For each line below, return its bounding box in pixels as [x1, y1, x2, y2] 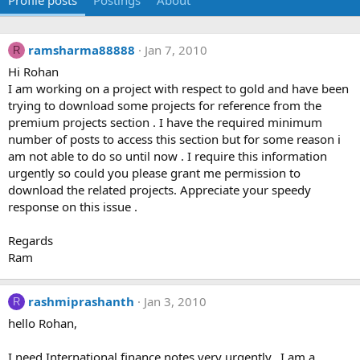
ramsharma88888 [28, 42, 135, 58]
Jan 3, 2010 [144, 293, 207, 309]
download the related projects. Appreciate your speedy [8, 182, 311, 198]
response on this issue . [8, 198, 137, 215]
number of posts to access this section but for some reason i [8, 131, 341, 147]
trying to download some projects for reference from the [8, 97, 321, 113]
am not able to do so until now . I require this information [8, 148, 327, 164]
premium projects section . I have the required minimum [8, 114, 322, 130]
